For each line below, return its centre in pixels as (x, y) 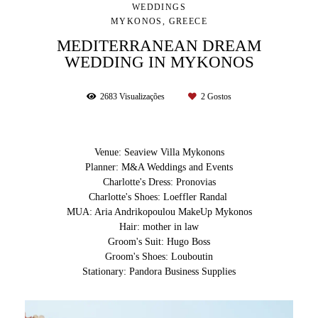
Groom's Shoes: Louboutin (159, 257)
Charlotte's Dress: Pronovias (159, 182)
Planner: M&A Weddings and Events (159, 168)
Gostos (218, 97)
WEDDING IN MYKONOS (159, 62)
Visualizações (142, 97)
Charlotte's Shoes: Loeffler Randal (159, 197)
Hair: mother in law (159, 227)
